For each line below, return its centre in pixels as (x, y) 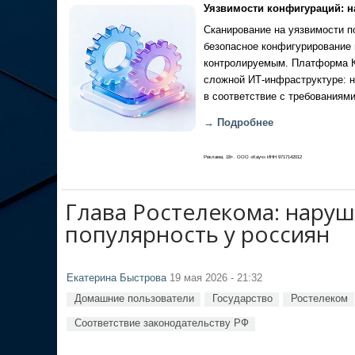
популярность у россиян (197, 234)
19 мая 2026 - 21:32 (214, 278)
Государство (242, 298)
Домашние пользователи (134, 298)
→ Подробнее (239, 123)
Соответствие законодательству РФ (162, 323)
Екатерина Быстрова (116, 278)
